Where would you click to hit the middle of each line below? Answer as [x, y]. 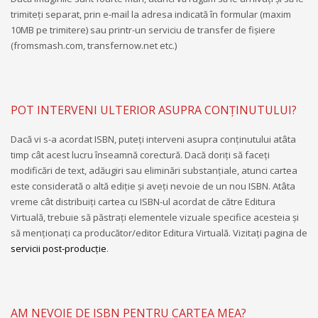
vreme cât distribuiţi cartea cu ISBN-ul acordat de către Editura [143, 201]
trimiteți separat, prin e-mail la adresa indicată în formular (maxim [151, 14]
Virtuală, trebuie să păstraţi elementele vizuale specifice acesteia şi [155, 217]
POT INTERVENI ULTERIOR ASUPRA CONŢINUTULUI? [154, 110]
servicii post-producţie [59, 248]
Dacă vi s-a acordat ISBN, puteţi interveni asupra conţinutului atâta [153, 139]
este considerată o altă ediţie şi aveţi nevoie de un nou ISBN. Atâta [153, 186]
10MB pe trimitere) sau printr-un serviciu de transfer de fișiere [143, 29]
